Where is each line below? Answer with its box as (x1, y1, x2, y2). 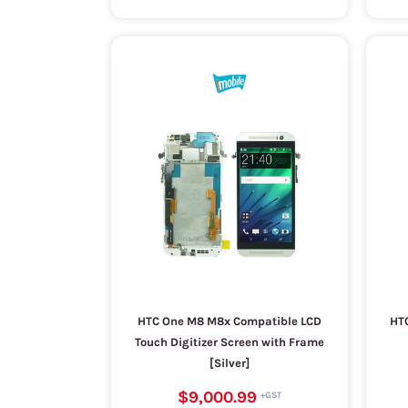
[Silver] (209, 356, 250, 370)
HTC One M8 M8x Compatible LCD (138, 314, 321, 328)
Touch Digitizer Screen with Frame (135, 335, 324, 349)
